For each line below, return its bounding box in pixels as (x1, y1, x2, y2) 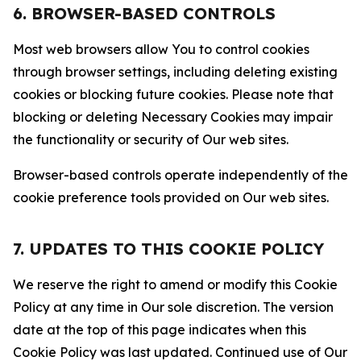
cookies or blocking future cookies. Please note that (13, 86, 334, 102)
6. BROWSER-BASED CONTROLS (13, 3, 276, 23)
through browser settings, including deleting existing (13, 64, 338, 80)
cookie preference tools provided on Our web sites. (13, 189, 329, 205)
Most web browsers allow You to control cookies (13, 41, 309, 57)
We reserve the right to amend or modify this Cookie (13, 276, 338, 293)
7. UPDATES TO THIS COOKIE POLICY (13, 239, 324, 259)
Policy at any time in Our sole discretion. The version (13, 299, 334, 315)
